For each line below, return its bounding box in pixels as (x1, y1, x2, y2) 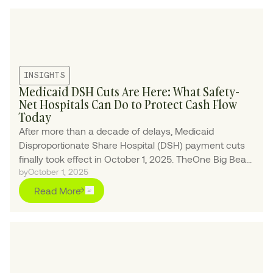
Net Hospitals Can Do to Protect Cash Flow (19, 96, 238, 113)
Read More (34, 184, 82, 196)
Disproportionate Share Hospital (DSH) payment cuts (19, 138, 246, 151)
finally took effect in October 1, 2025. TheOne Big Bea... (19, 152, 252, 165)
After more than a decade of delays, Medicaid (19, 124, 214, 136)
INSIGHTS (24, 71, 66, 80)
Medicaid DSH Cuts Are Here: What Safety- (19, 83, 240, 100)
